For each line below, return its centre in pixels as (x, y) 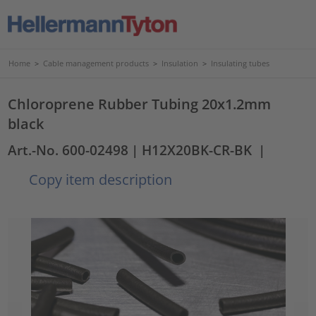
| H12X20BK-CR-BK (192, 150)
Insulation (180, 63)
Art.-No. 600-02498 (68, 150)
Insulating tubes (240, 63)
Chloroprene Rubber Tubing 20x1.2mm (140, 104)
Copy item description (99, 179)
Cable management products (96, 63)
